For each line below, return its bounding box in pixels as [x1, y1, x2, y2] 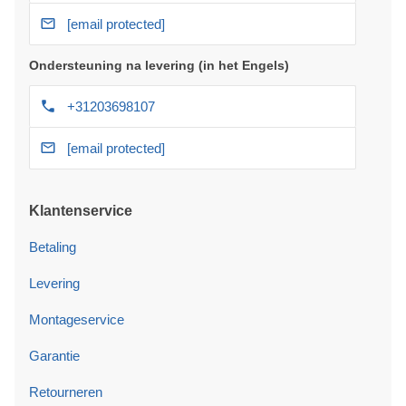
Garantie [29, 347, 80, 363]
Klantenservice [29, 202, 132, 218]
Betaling [29, 238, 76, 255]
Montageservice [29, 311, 124, 327]
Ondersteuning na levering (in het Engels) [29, 57, 289, 72]
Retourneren [29, 383, 102, 400]
